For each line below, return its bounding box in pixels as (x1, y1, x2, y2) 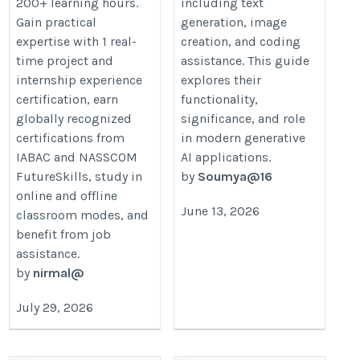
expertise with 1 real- (16, 34, 137, 50)
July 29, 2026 (16, 299, 94, 315)
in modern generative (181, 130, 306, 146)
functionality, (181, 92, 259, 108)
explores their (181, 72, 262, 88)
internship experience (16, 72, 143, 88)
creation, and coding (181, 34, 301, 50)
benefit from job (16, 227, 112, 243)
